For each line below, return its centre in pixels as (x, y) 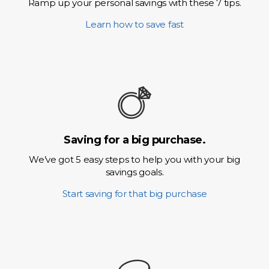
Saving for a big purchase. (134, 140)
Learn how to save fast (134, 24)
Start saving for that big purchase (134, 194)
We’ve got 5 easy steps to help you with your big (134, 159)
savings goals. (134, 172)
